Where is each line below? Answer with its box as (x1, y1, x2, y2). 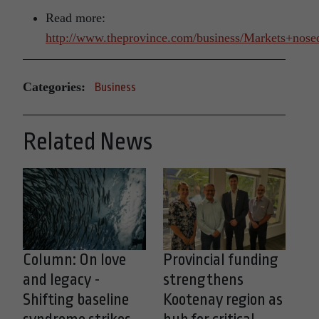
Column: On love (23, 250, 126, 269)
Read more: (46, 10, 105, 25)
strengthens (162, 270, 244, 289)
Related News (23, 127, 152, 155)
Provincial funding (162, 250, 278, 269)
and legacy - (23, 270, 100, 289)
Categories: (23, 80, 85, 95)
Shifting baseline (23, 290, 129, 309)
